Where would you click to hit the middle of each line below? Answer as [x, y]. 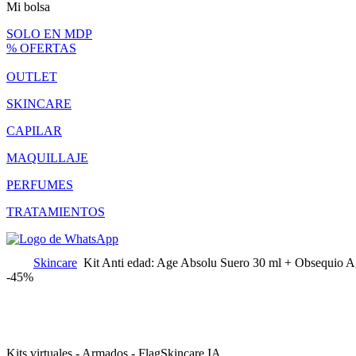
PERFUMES [40, 184]
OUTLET [32, 76]
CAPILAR [34, 130]
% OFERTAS [41, 48]
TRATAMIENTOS [56, 211]
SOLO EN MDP [49, 33]
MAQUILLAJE [47, 157]
